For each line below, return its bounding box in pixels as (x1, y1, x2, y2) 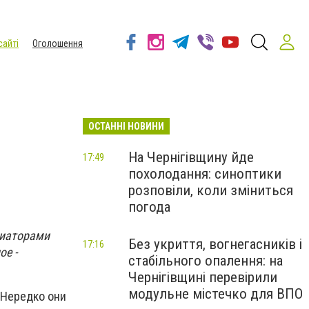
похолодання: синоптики (128, 166, 281, 182)
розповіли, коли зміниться (128, 182, 293, 199)
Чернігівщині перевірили (128, 269, 277, 286)
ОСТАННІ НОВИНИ (88, 121, 164, 132)
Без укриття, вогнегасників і (128, 236, 302, 252)
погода (128, 199, 170, 215)
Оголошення (32, 38, 83, 49)
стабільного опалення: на (128, 252, 283, 269)
